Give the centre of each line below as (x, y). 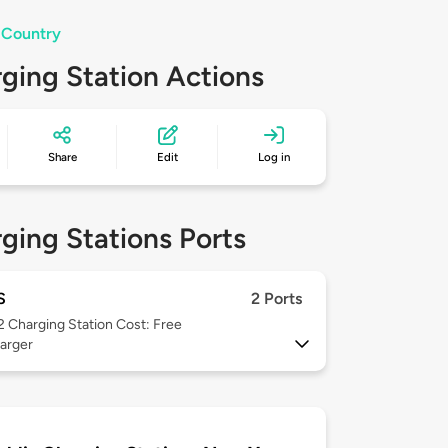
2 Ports (276, 299)
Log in (274, 157)
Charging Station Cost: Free (95, 325)
